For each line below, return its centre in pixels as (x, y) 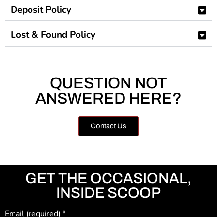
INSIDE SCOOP (108, 193)
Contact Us (108, 126)
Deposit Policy (41, 10)
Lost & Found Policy (53, 35)
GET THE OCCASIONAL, (108, 178)
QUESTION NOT (108, 83)
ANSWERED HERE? (108, 99)
